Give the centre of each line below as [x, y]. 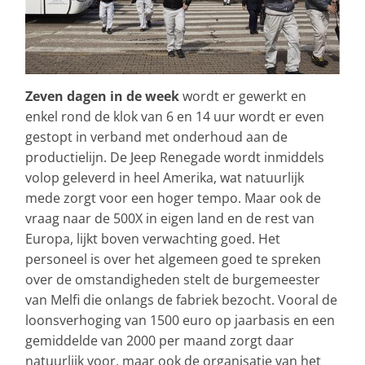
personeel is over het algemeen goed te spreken [173, 259]
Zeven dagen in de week [102, 97]
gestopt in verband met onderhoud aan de [156, 137]
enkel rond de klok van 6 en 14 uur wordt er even [175, 117]
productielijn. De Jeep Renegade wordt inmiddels [175, 158]
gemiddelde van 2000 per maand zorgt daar [160, 341]
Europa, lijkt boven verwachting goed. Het [153, 239]
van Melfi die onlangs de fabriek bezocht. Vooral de [181, 300]
